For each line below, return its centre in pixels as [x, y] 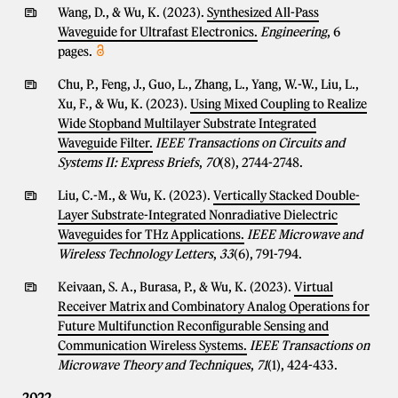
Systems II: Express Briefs [128, 163]
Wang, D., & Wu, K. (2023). [132, 12]
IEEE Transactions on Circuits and [250, 143]
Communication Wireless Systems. [152, 346]
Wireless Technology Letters [135, 254]
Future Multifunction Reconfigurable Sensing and [193, 326]
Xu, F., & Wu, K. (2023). [124, 104]
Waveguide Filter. [105, 143]
